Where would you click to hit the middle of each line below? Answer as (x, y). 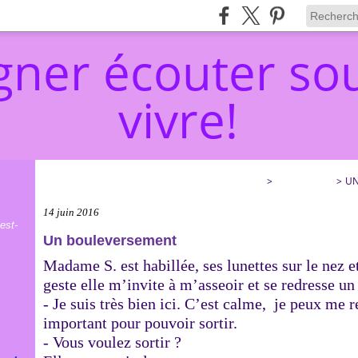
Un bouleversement (110, 241)
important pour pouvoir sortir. (140, 323)
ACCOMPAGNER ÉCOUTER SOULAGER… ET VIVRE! (153, 181)
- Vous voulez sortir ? (112, 342)
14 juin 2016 (71, 212)
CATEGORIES (304, 181)
